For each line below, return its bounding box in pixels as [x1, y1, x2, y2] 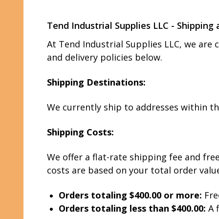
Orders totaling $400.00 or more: [59, 189, 202, 201]
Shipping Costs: [47, 126, 114, 138]
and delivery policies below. [47, 51, 162, 63]
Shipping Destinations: [47, 76, 146, 88]
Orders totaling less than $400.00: [59, 202, 206, 214]
